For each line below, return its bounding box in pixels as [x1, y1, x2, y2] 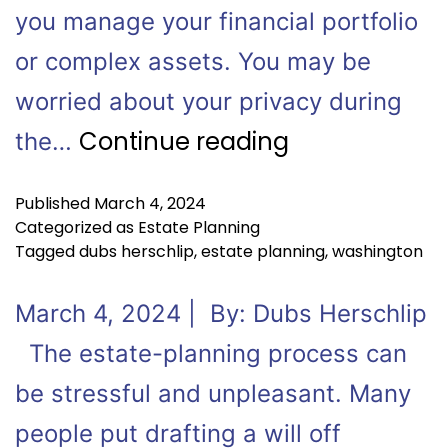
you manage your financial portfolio [15, 7, 418, 36]
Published [15, 192, 94, 215]
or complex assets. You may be [15, 47, 371, 76]
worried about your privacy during [15, 87, 402, 116]
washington [332, 240, 423, 263]
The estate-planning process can [15, 339, 407, 368]
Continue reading [79, 125, 289, 158]
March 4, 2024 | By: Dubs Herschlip [15, 299, 427, 328]
